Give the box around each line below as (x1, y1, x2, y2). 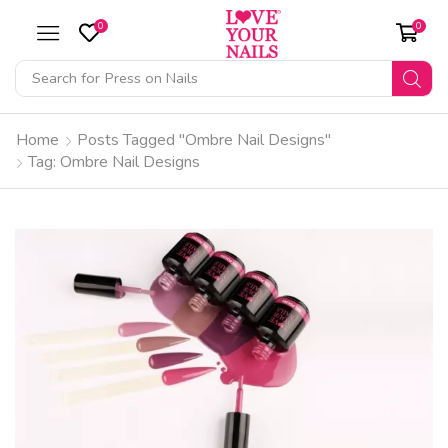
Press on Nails (104, 68, 198, 89)
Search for (31, 68, 100, 89)
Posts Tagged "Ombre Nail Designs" (77, 129, 331, 152)
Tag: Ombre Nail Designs (28, 151, 200, 174)
